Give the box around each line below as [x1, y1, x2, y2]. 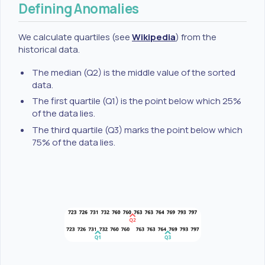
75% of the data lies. [32, 136, 116, 149]
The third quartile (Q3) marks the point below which [32, 124, 243, 137]
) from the [176, 31, 216, 44]
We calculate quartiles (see [18, 31, 132, 44]
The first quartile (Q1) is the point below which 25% [32, 95, 242, 108]
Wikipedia [132, 31, 176, 44]
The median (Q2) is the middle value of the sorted [32, 66, 236, 79]
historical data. [18, 43, 80, 56]
